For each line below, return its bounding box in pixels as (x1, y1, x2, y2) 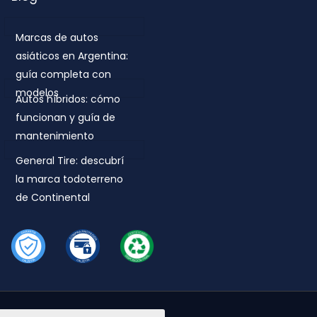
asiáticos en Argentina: (16, 48, 128, 63)
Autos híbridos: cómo (16, 91, 120, 106)
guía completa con (16, 67, 111, 81)
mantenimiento (16, 128, 94, 143)
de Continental (16, 190, 90, 204)
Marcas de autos (16, 30, 98, 45)
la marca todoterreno (16, 171, 123, 186)
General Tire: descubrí (16, 153, 124, 168)
